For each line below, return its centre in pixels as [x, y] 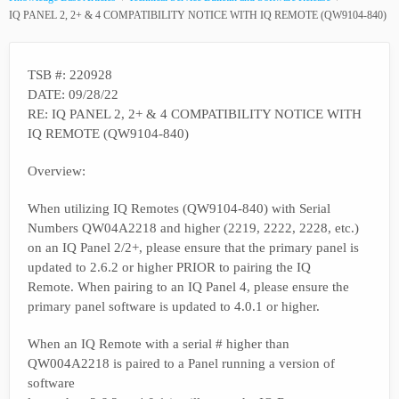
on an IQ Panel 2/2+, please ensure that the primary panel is [193, 248]
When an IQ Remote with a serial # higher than [159, 344]
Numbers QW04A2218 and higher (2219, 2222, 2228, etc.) [193, 228]
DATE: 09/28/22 [73, 94]
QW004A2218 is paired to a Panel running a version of [181, 363]
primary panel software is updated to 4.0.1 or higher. [174, 306]
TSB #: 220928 [70, 75]
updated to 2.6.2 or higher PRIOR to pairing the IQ [169, 267]
